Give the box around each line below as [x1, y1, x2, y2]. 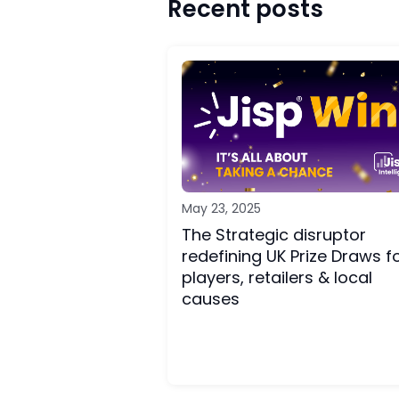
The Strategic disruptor [182, 224, 366, 246]
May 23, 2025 [182, 199, 261, 217]
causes [182, 288, 240, 310]
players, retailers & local [182, 266, 372, 289]
